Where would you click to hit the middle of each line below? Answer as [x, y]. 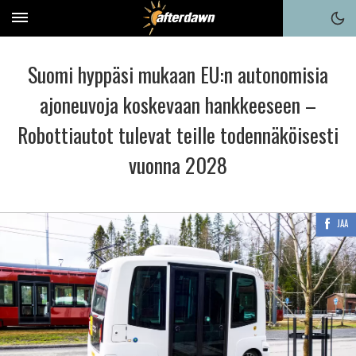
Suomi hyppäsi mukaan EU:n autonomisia [178, 74]
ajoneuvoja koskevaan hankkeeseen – [178, 104]
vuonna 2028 [178, 165]
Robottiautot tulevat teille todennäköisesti [178, 135]
